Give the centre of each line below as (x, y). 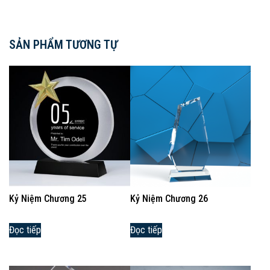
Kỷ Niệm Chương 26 (169, 198)
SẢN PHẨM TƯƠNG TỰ (63, 44)
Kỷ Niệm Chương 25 (48, 198)
